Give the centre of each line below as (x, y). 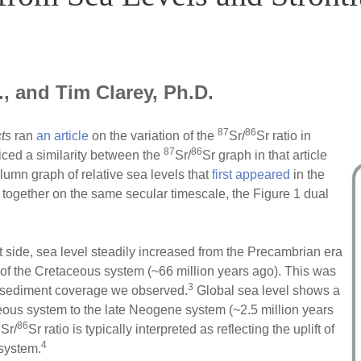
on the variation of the (153, 135)
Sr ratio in (284, 135)
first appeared (251, 174)
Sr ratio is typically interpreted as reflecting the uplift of (181, 329)
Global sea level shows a (267, 290)
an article (62, 135)
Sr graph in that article (265, 155)
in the (307, 174)
